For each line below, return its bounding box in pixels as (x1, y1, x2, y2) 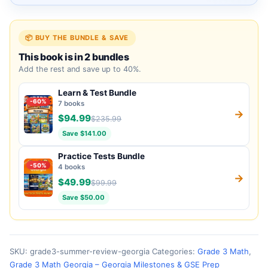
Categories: (152, 246, 197, 256)
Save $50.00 (62, 193, 105, 202)
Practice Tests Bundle (58, 151, 145, 162)
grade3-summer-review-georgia (30, 246, 150, 256)
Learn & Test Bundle (58, 87, 137, 98)
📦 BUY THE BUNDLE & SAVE (25, 33, 129, 42)
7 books (58, 99, 85, 108)
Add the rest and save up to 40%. (23, 64, 141, 74)
